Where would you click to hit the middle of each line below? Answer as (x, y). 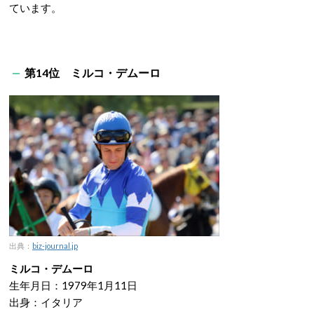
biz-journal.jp (55, 246)
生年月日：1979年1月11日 (73, 285)
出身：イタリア (46, 302)
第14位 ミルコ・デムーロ (93, 73)
